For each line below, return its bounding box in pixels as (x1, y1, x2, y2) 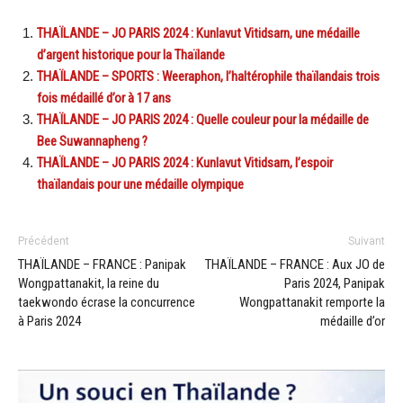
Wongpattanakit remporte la (239, 294, 385, 311)
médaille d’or (320, 313, 385, 330)
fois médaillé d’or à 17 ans (37, 90, 171, 107)
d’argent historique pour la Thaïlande (37, 47, 225, 64)
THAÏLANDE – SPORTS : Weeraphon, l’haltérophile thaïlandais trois (37, 68, 380, 85)
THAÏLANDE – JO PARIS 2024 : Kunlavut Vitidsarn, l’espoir (37, 155, 333, 172)
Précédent (18, 235, 69, 248)
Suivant (348, 235, 385, 248)
